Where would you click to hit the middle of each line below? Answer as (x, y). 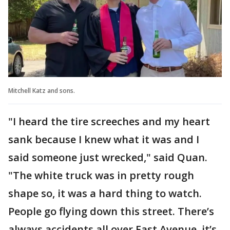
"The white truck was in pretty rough (101, 175)
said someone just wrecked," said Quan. (108, 157)
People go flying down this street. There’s (111, 211)
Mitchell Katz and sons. (42, 90)
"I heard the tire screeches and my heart (109, 121)
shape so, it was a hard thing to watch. (105, 193)
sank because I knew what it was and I (104, 139)
